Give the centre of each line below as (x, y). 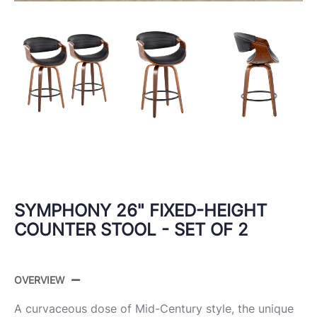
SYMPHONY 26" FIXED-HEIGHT (140, 210)
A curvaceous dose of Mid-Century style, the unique (154, 308)
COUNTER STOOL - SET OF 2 (131, 229)
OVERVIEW (39, 279)
